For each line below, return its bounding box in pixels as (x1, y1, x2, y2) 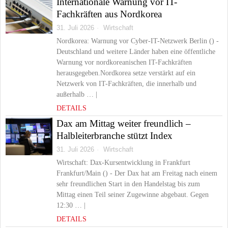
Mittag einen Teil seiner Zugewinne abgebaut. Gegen (56, 191, 209, 198)
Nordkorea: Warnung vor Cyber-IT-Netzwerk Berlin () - (56, 37, 219, 45)
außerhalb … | (56, 91, 97, 98)
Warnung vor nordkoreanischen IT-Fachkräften (56, 59, 192, 66)
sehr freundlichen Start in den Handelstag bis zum (56, 180, 200, 188)
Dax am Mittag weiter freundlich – (56, 118, 191, 129)
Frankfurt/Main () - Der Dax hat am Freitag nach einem (56, 169, 217, 177)
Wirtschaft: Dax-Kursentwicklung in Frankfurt (56, 159, 190, 166)
